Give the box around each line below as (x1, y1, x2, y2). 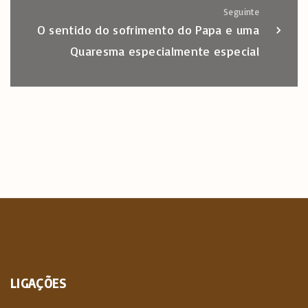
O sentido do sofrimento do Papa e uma (36, 21, 259, 37)
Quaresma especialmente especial (69, 43, 259, 58)
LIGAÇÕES (10, 274, 66, 291)
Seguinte (223, 5, 259, 17)
